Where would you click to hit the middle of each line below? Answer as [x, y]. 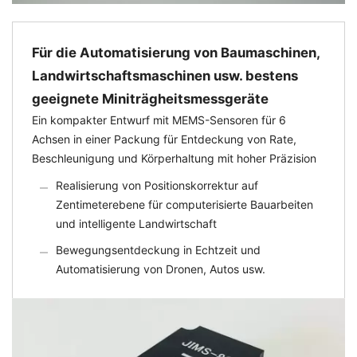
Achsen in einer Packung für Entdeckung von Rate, [164, 139]
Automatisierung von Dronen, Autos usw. [161, 269]
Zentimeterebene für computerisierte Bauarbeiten [184, 205]
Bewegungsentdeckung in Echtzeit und [158, 250]
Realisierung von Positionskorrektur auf [157, 186]
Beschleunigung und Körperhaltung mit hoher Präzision [174, 159]
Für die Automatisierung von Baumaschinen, [176, 53]
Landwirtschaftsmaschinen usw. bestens [165, 76]
